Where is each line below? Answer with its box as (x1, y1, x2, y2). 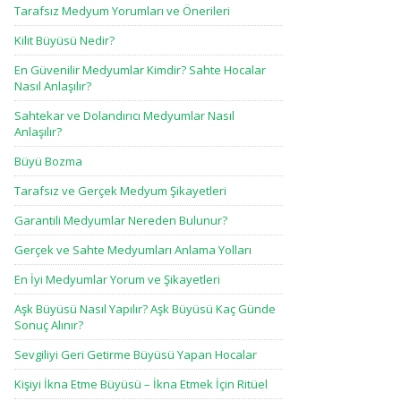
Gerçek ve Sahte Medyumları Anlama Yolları (14, 242, 252, 258)
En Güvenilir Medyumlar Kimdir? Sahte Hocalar (14, 62, 266, 78)
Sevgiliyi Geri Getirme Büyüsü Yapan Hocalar (14, 346, 257, 363)
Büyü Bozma (14, 153, 82, 169)
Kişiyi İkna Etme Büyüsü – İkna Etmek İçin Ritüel (14, 376, 268, 392)
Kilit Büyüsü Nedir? (14, 32, 115, 48)
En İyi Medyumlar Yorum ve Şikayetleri (14, 271, 220, 287)
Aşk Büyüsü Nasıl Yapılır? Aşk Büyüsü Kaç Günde (14, 301, 276, 317)
